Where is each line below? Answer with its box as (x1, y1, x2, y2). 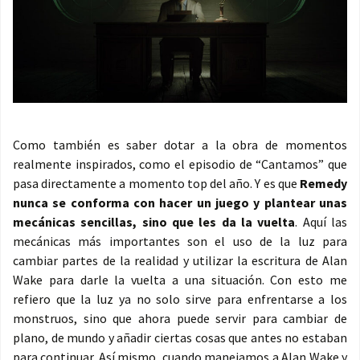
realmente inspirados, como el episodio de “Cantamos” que (13, 156, 347, 172)
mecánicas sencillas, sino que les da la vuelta (13, 214, 296, 230)
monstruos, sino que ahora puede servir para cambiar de (13, 310, 347, 326)
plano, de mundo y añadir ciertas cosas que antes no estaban (13, 329, 347, 346)
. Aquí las (295, 214, 348, 230)
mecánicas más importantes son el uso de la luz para (13, 233, 347, 249)
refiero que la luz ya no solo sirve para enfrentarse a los (13, 291, 347, 307)
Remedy (300, 175, 347, 191)
